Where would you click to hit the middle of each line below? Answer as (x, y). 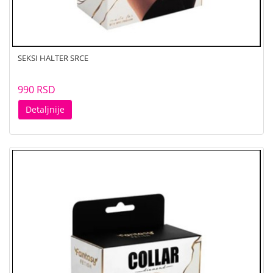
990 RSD (37, 89)
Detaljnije (45, 109)
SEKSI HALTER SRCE (53, 58)
